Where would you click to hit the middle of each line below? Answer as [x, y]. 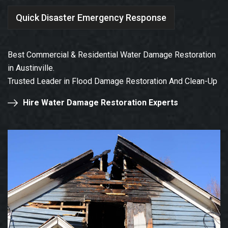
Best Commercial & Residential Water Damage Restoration [112, 55]
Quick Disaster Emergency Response [91, 17]
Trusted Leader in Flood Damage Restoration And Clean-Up [112, 81]
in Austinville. [31, 68]
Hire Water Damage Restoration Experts [101, 103]
